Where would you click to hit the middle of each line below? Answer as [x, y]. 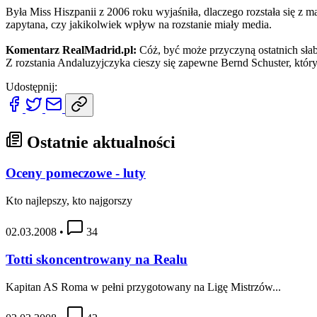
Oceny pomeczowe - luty [76, 173]
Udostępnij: [31, 86]
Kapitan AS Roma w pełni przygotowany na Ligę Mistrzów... [143, 287]
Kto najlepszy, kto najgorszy [69, 201]
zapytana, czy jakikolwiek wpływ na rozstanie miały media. [139, 24]
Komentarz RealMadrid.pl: [71, 50]
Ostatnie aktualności [99, 142]
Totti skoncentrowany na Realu [97, 259]
